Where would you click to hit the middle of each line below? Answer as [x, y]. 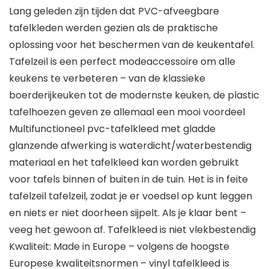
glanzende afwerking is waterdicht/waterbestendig [130, 146]
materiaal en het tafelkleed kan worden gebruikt [124, 163]
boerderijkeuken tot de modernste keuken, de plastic [134, 95]
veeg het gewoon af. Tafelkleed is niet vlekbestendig [132, 230]
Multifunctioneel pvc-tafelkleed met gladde [112, 129]
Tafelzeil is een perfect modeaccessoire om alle [122, 62]
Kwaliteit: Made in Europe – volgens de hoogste [119, 247]
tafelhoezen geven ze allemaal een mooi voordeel [127, 112]
